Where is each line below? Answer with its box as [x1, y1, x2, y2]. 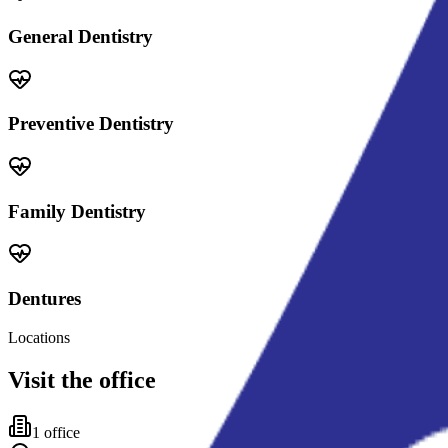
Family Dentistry [8, 200, 146, 222]
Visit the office [8, 366, 156, 393]
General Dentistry [8, 25, 153, 47]
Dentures [8, 288, 81, 310]
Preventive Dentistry [8, 113, 174, 135]
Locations [8, 328, 70, 346]
